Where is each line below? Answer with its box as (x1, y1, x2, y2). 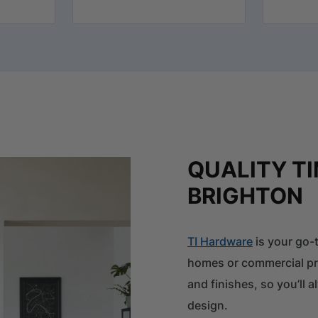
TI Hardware (187, 234, 253, 248)
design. (187, 297, 228, 312)
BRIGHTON (187, 182, 303, 209)
